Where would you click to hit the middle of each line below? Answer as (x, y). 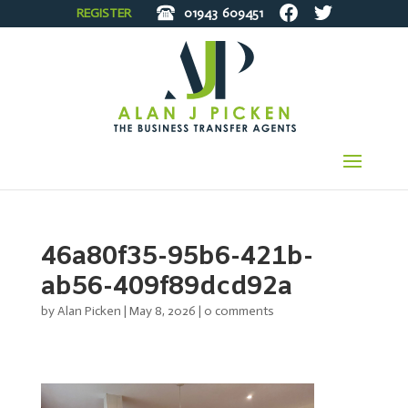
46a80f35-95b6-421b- (177, 257)
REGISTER (103, 13)
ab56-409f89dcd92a (166, 287)
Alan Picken (89, 311)
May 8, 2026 (162, 311)
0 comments (239, 311)
